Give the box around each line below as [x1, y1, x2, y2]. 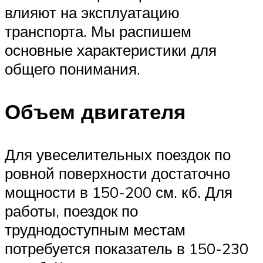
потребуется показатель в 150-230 [5, 238, 248, 258]
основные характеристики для [5, 40, 217, 59]
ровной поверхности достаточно [5, 163, 230, 183]
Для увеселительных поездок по [5, 144, 231, 164]
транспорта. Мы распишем [5, 21, 191, 41]
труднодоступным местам [5, 220, 186, 239]
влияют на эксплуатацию [5, 2, 180, 22]
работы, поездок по [5, 201, 138, 220]
